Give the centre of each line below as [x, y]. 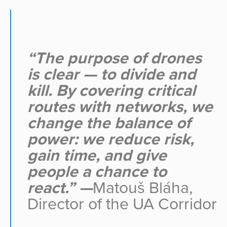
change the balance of [109, 123]
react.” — [60, 188]
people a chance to [97, 172]
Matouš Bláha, [143, 188]
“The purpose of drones [115, 59]
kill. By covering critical [111, 91]
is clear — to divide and [112, 75]
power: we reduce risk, [111, 140]
